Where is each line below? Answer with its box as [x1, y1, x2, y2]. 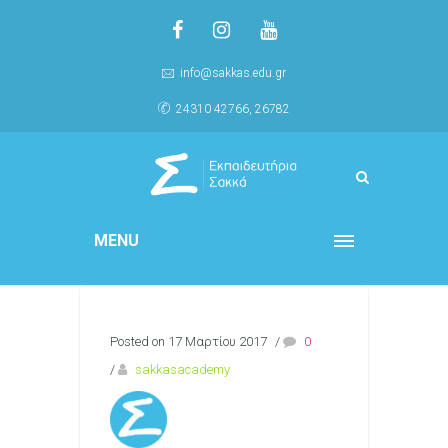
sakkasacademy [135, 362, 230, 377]
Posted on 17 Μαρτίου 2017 [110, 334, 267, 349]
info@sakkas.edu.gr [180, 66, 286, 80]
